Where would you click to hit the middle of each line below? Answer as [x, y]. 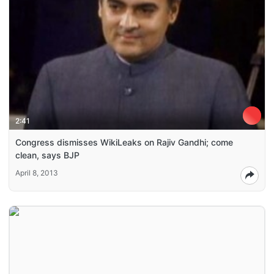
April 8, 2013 [37, 172]
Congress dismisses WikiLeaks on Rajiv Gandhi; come [124, 142]
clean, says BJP [47, 155]
